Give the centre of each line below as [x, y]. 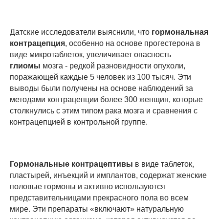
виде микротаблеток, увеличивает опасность [90, 55]
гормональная [180, 32]
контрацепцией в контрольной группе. [79, 122]
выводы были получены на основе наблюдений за [101, 88]
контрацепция [37, 44]
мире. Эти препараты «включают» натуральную [97, 209]
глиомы [26, 66]
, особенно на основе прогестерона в [133, 44]
